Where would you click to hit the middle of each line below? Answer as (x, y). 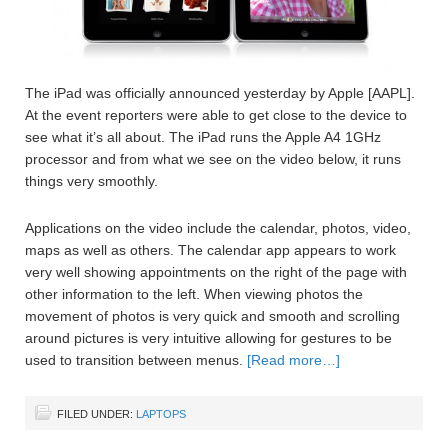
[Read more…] (293, 360)
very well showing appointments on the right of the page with (216, 272)
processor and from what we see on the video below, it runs (213, 159)
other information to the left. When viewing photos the (194, 294)
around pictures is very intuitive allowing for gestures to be (208, 338)
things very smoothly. (91, 181)
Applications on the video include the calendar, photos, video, (218, 228)
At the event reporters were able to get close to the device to (216, 115)
